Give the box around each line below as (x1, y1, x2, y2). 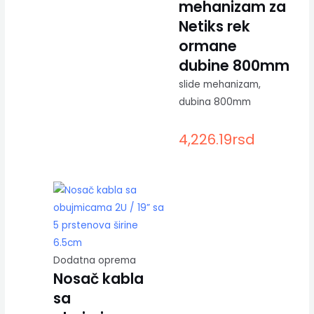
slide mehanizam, (178, 77, 261, 91)
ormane (178, 35, 237, 56)
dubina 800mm (178, 95, 251, 109)
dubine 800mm (178, 55, 289, 76)
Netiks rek (178, 15, 250, 36)
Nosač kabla (53, 268, 144, 289)
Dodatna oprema (53, 254, 136, 268)
